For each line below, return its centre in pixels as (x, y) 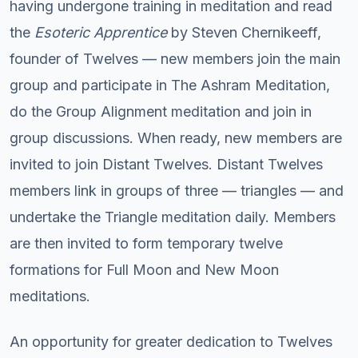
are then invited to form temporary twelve (146, 243)
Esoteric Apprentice (101, 32)
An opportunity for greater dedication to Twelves (171, 341)
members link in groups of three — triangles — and (177, 190)
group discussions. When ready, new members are (176, 137)
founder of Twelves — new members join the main (175, 58)
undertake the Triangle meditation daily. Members (173, 217)
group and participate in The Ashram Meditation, (170, 85)
